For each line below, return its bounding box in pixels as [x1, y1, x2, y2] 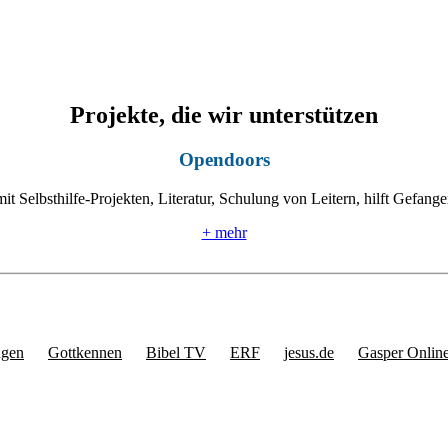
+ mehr [201, 223, 247, 241]
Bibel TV [146, 343, 206, 361]
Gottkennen [48, 343, 122, 361]
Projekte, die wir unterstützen [70, 102, 378, 129]
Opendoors [178, 149, 270, 171]
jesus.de [284, 343, 334, 361]
